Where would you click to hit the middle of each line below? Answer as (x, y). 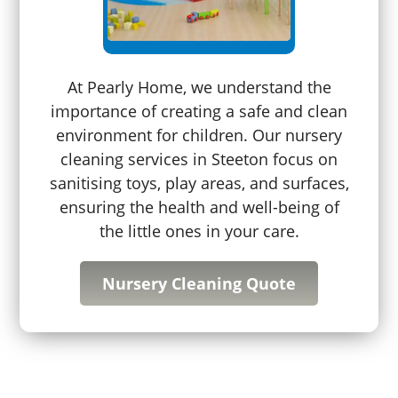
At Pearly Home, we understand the (199, 87)
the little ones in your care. (199, 231)
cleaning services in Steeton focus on (199, 159)
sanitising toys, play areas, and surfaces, (199, 183)
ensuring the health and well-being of (199, 207)
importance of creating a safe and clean (199, 111)
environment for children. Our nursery (199, 135)
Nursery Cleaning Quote (199, 283)
